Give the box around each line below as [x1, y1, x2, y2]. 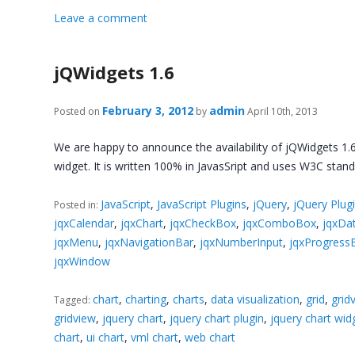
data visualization [211, 292, 300, 307]
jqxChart [120, 216, 164, 231]
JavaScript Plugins [157, 197, 247, 212]
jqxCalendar [54, 216, 115, 231]
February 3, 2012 [102, 102, 194, 118]
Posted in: [54, 198, 101, 212]
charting [125, 292, 167, 307]
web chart [185, 330, 236, 345]
